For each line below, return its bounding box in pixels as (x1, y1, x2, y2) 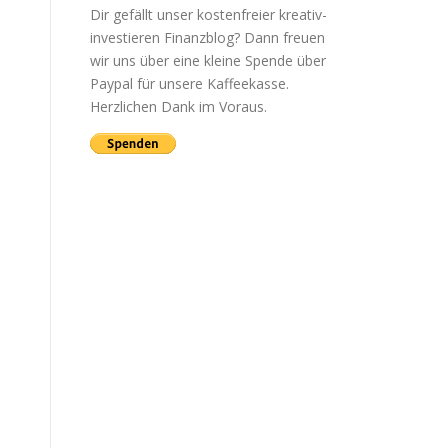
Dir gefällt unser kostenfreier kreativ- (90, 4, 327, 24)
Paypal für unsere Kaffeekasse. (90, 73, 289, 93)
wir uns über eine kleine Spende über (90, 50, 326, 70)
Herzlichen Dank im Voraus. (90, 96, 267, 116)
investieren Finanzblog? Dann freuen (90, 27, 325, 47)
